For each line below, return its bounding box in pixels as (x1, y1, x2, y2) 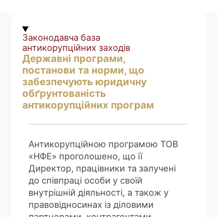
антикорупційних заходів (22, 42, 130, 53)
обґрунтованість (22, 87, 106, 100)
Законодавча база (22, 32, 100, 43)
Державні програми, (22, 52, 125, 65)
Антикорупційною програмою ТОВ (29, 138, 179, 149)
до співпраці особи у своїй (29, 174, 143, 186)
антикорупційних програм (22, 99, 154, 111)
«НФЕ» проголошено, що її (29, 150, 143, 161)
